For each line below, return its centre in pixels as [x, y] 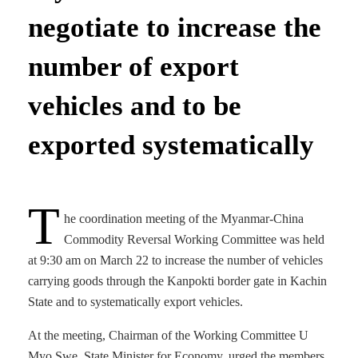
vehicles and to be [135, 105]
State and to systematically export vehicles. [135, 301]
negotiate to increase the [175, 27]
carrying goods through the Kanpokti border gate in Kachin [177, 280]
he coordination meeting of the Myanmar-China [184, 218]
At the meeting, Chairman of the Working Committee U [168, 335]
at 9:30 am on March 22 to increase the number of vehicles [175, 260]
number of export [133, 66]
